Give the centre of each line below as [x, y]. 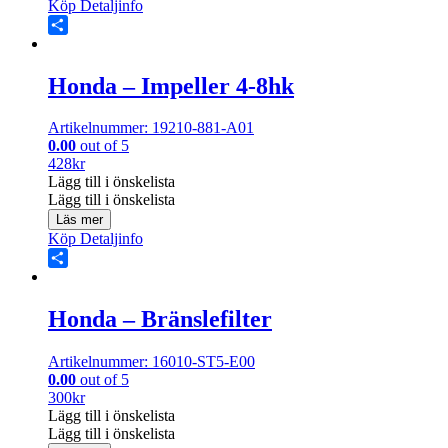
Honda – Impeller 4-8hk [171, 85]
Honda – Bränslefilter [160, 319]
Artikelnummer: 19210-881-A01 [151, 128]
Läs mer [79, 220]
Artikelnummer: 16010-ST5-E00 [151, 362]
